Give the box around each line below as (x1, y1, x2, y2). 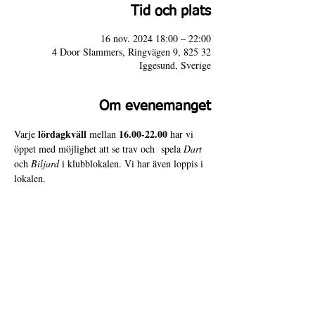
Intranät (191, 302, 218, 314)
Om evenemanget (99, 99, 211, 113)
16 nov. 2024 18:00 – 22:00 (101, 32, 211, 45)
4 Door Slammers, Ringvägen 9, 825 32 (52, 45, 211, 58)
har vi (170, 127, 196, 141)
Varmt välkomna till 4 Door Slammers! (14, 186, 181, 200)
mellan (86, 127, 119, 141)
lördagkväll (38, 127, 86, 141)
